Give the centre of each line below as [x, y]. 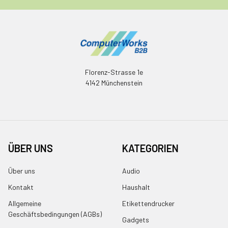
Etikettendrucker [148, 204]
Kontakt [21, 187]
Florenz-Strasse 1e [114, 72]
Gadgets [136, 220]
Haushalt [136, 187]
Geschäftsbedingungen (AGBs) [55, 214]
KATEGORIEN [150, 148]
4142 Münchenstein [114, 83]
